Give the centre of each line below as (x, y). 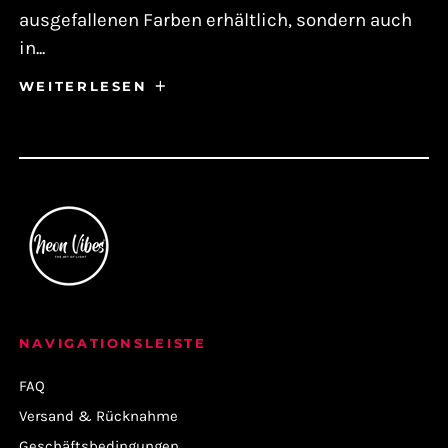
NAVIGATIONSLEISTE (112, 342)
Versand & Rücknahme (98, 416)
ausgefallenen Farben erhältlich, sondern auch (215, 19)
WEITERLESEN (83, 85)
